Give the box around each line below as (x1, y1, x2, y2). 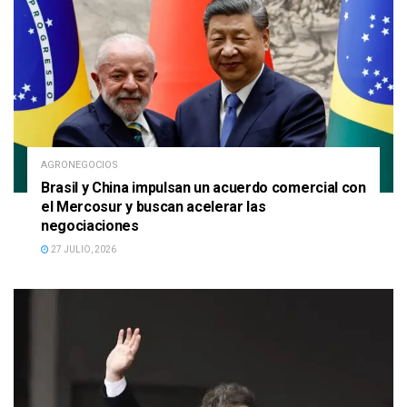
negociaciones (41, 216, 139, 234)
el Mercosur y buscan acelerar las (41, 197, 266, 215)
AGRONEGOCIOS (41, 158, 118, 171)
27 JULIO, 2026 (49, 243, 116, 254)
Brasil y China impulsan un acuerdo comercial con (41, 178, 366, 196)
